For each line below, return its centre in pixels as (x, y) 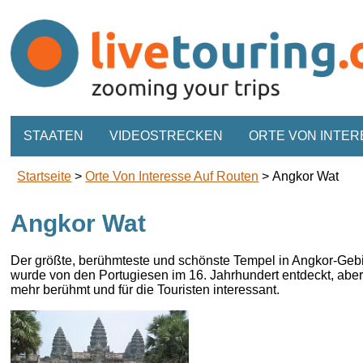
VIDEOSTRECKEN (167, 136)
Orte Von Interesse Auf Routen (172, 177)
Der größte (42, 260)
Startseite (45, 177)
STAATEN (54, 136)
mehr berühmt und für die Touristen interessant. (145, 289)
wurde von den (53, 275)
